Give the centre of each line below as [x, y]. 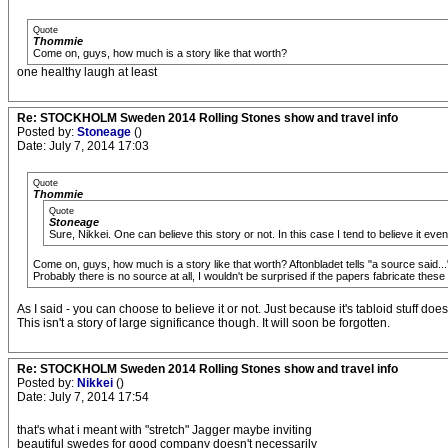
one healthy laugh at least [87, 72]
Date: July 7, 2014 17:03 [83, 146]
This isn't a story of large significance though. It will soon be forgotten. [203, 323]
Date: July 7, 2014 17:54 [83, 397]
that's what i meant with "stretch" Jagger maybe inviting [164, 430]
